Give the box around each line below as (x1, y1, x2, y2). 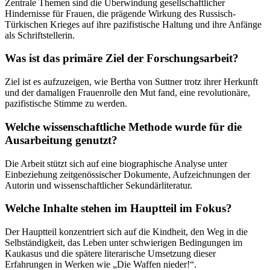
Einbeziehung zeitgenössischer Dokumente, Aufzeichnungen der (5, 169, 250, 180)
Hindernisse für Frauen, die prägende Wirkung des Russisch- (5, 8, 236, 19)
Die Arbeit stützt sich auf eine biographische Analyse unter (5, 158, 227, 169)
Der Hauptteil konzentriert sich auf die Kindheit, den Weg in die (5, 226, 248, 237)
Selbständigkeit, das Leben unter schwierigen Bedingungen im (5, 237, 242, 248)
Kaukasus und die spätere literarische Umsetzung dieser (5, 248, 216, 259)
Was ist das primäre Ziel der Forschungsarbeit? (5, 52, 239, 65)
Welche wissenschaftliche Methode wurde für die (5, 120, 242, 133)
